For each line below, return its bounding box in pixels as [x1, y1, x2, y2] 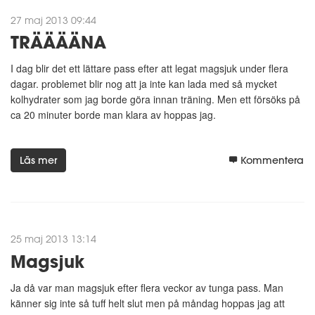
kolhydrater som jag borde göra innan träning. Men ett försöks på [11, 91, 300, 106]
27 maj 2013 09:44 [11, 13, 96, 26]
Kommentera [240, 154, 304, 167]
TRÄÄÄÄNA [11, 30, 106, 53]
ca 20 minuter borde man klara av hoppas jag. [11, 107, 216, 122]
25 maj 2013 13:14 [11, 233, 96, 245]
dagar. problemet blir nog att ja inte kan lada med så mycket [11, 76, 277, 91]
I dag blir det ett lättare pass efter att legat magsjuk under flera [11, 60, 288, 75]
